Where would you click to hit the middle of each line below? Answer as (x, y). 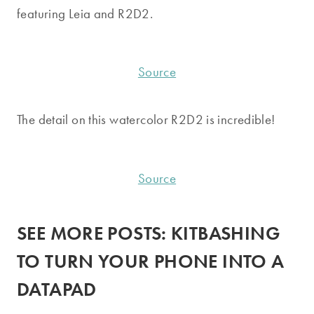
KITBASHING (226, 233)
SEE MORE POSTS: (94, 233)
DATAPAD (57, 289)
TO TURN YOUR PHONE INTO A (151, 261)
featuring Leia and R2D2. (85, 14)
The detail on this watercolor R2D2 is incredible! (146, 120)
